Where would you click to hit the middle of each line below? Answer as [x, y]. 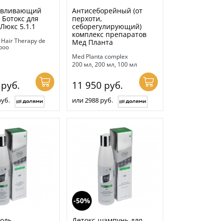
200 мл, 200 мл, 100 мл [105, 65]
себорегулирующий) [107, 27]
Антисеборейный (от [108, 11]
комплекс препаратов [110, 35]
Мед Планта [93, 42]
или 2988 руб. [93, 100]
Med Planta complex [100, 57]
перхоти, [87, 19]
